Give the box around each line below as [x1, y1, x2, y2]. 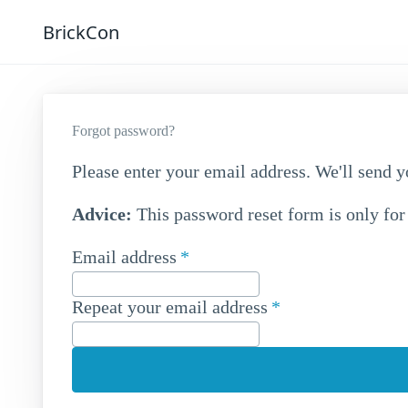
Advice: [72, 204, 132, 224]
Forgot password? [72, 123, 175, 138]
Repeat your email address [72, 297, 268, 317]
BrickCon [43, 19, 119, 45]
